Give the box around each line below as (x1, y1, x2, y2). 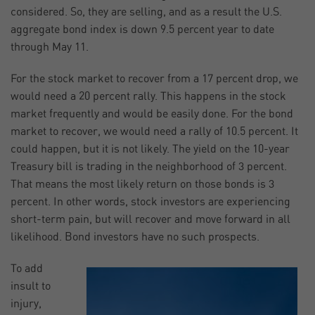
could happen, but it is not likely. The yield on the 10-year (11, 143, 290, 155)
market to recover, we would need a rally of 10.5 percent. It (11, 126, 298, 138)
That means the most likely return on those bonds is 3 (11, 179, 274, 191)
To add (11, 263, 43, 275)
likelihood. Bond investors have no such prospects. (11, 231, 259, 243)
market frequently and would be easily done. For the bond (11, 108, 293, 120)
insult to (11, 281, 51, 292)
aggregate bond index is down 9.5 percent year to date (11, 24, 274, 36)
